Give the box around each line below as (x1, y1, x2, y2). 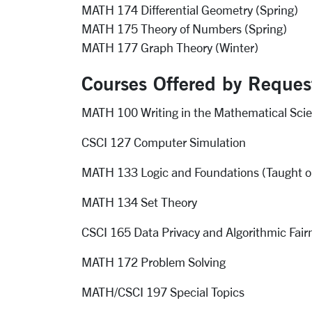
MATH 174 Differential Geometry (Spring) (81, 3, 298, 17)
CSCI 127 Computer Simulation (81, 135, 246, 149)
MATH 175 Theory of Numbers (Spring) (81, 22, 287, 36)
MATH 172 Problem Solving (81, 255, 226, 269)
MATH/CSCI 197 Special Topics (81, 285, 244, 299)
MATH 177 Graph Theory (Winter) (81, 40, 258, 54)
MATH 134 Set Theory (81, 195, 197, 209)
